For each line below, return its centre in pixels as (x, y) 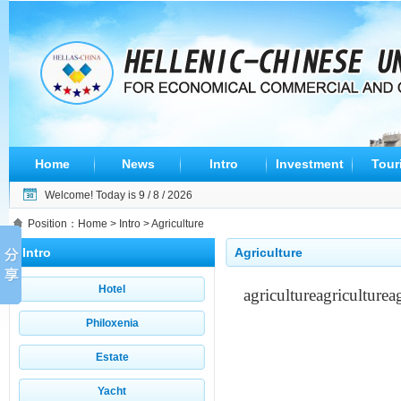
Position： (50, 224)
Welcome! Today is (92, 195)
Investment (310, 164)
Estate (112, 357)
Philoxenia (112, 323)
